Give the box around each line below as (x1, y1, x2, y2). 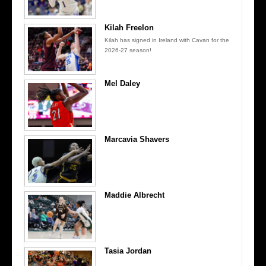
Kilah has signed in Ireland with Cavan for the (104, 37, 229, 44)
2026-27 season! (104, 47, 151, 54)
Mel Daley (104, 79, 140, 88)
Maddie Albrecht (104, 191, 164, 200)
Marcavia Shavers (104, 135, 169, 144)
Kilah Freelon (104, 23, 154, 33)
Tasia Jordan (104, 246, 151, 256)
